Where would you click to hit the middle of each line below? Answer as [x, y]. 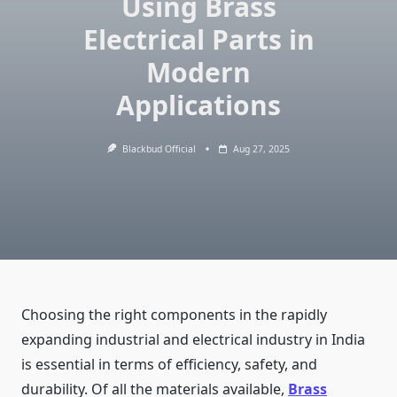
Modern [198, 72]
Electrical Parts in [198, 39]
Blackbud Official [159, 149]
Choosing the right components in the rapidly [174, 315]
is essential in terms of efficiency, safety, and [169, 365]
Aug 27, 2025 [261, 149]
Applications [198, 105]
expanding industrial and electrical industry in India [193, 340]
